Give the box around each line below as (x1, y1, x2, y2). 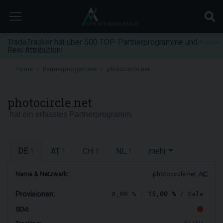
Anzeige (198, 39, 220, 45)
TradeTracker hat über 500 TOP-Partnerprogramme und (7, 37, 198, 47)
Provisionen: (15, 190, 55, 199)
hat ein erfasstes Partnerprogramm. (7, 110, 133, 118)
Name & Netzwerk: (15, 170, 68, 178)
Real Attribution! (7, 45, 63, 55)
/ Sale (176, 190, 204, 198)
